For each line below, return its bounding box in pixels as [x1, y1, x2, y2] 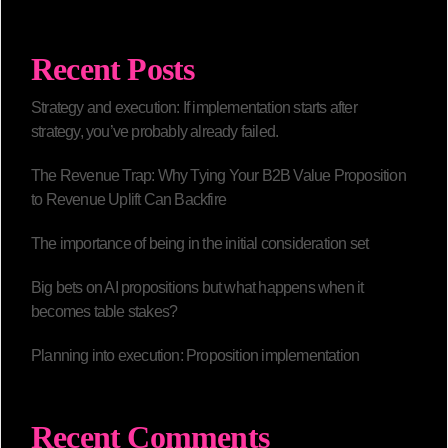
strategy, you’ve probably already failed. [31, 123, 279, 141]
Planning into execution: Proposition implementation [31, 347, 360, 365]
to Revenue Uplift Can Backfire [31, 191, 226, 209]
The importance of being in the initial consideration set [31, 235, 369, 253]
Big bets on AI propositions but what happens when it [31, 279, 364, 297]
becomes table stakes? [31, 303, 178, 321]
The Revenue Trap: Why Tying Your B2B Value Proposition [31, 167, 406, 185]
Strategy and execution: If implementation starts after [31, 99, 357, 117]
